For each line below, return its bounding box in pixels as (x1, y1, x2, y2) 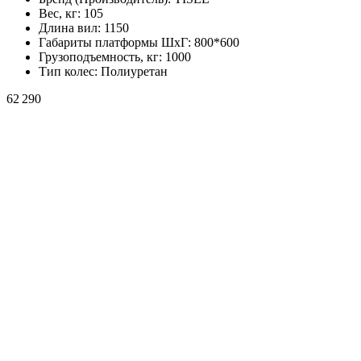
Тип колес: (39, 64, 101, 78)
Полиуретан (101, 64, 168, 78)
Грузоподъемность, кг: (39, 49, 165, 64)
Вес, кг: (39, 6, 84, 20)
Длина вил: (39, 20, 104, 35)
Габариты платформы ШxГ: (39, 35, 194, 49)
